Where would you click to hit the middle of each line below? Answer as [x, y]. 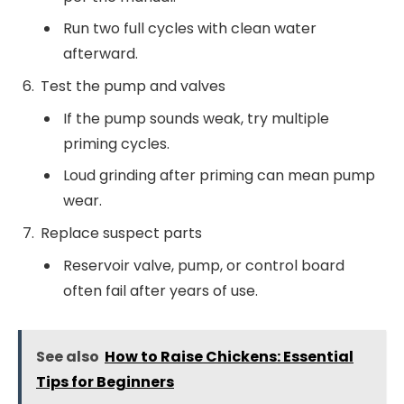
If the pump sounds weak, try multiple [196, 119]
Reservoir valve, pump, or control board [204, 266]
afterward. [101, 54]
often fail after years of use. [161, 291]
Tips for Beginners [105, 382]
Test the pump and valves [133, 87]
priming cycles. [116, 144]
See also [68, 357]
